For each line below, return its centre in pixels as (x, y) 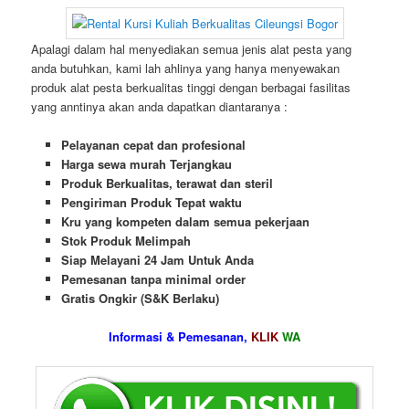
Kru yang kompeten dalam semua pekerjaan (185, 222)
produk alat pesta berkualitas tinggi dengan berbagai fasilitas (191, 88)
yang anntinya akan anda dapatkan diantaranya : (160, 107)
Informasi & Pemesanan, (180, 337)
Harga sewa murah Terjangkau (146, 164)
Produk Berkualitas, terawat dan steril (167, 184)
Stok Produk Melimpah (126, 241)
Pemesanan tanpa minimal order (153, 279)
